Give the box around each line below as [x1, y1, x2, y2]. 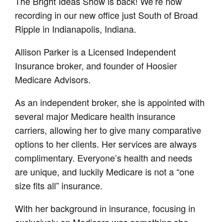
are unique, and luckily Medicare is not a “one [15, 165, 195, 178]
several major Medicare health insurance [15, 109, 176, 122]
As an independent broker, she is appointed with [15, 95, 205, 109]
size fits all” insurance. [15, 178, 103, 192]
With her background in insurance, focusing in [15, 201, 196, 215]
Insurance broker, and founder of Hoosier [15, 58, 177, 72]
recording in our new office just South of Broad [15, 8, 198, 21]
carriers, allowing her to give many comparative [15, 123, 202, 136]
